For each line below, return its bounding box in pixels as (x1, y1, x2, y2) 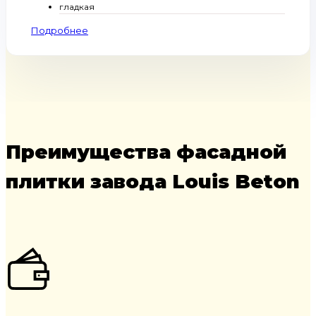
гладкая (59, 1, 95, 13)
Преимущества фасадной (6, 140, 286, 164)
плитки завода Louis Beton (6, 169, 300, 194)
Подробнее (31, 25, 88, 37)
